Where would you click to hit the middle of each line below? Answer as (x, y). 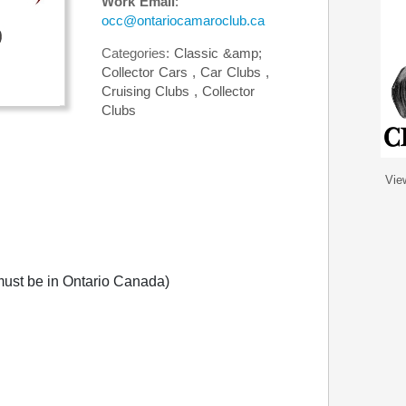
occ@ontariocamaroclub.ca (183, 20)
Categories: (138, 53)
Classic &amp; (218, 53)
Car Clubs (233, 72)
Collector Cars (147, 72)
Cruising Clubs (148, 91)
